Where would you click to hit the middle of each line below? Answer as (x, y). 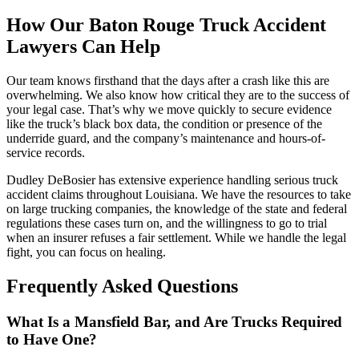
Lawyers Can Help (83, 47)
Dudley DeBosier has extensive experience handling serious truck (172, 180)
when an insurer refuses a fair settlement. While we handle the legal (176, 238)
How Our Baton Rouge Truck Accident (166, 25)
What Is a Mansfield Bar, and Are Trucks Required (174, 322)
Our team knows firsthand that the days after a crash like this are (168, 81)
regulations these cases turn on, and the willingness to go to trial (167, 224)
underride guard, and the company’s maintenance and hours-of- (166, 139)
